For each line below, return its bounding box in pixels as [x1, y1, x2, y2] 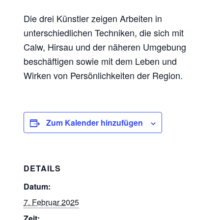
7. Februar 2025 [24, 196, 80, 208]
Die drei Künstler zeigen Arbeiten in [24, 12, 163, 25]
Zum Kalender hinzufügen [46, 117, 143, 129]
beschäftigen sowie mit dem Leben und [24, 55, 177, 68]
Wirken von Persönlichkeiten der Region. [24, 69, 183, 82]
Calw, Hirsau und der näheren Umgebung [24, 40, 187, 54]
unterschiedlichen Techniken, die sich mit [24, 26, 184, 39]
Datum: [24, 181, 51, 192]
